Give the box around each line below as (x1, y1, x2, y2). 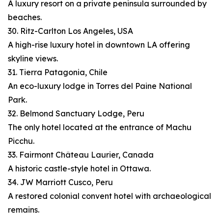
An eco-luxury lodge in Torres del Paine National (8, 81, 192, 91)
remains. (8, 205, 39, 215)
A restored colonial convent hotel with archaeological (8, 191, 211, 201)
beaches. (8, 12, 42, 23)
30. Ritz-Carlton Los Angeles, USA (8, 26, 133, 36)
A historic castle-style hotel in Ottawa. (8, 164, 151, 174)
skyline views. (8, 54, 58, 64)
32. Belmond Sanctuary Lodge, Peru (8, 109, 144, 119)
